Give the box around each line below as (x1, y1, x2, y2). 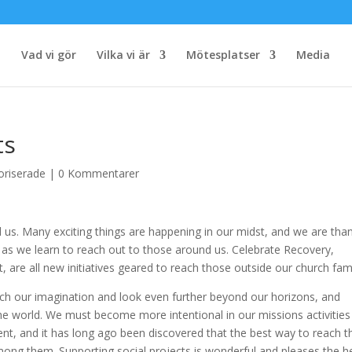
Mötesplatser (185, 47, 260, 62)
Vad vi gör (20, 47, 76, 62)
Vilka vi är (96, 47, 150, 62)
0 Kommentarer (58, 166, 140, 181)
